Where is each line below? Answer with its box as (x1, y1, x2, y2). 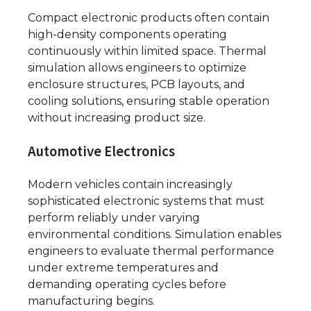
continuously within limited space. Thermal (28, 44, 267, 58)
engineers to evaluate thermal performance (28, 244, 274, 258)
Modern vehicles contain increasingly (28, 178, 233, 192)
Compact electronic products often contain (28, 10, 269, 24)
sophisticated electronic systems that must (28, 194, 264, 208)
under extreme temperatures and (28, 261, 219, 275)
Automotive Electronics (28, 142, 175, 160)
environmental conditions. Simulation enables (28, 228, 281, 242)
